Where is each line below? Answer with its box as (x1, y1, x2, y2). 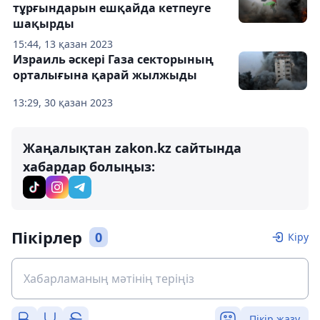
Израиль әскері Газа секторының (13, 51, 214, 67)
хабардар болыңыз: (23, 158, 155, 175)
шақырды (13, 16, 74, 31)
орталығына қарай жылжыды (13, 67, 197, 83)
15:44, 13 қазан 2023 (13, 37, 113, 51)
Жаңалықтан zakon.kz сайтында (23, 139, 241, 156)
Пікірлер (11, 226, 82, 248)
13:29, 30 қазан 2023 (13, 96, 113, 109)
